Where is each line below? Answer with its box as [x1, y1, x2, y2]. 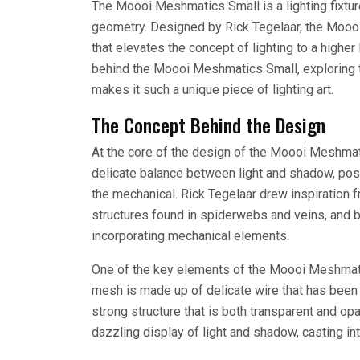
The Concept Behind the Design [92, 109, 325, 139]
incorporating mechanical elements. [92, 227, 289, 243]
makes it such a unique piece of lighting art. [92, 81, 333, 97]
